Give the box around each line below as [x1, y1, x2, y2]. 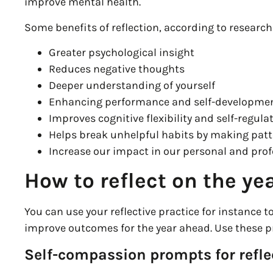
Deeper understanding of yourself [49, 78, 216, 92]
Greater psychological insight [49, 45, 195, 59]
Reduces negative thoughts [49, 62, 185, 76]
